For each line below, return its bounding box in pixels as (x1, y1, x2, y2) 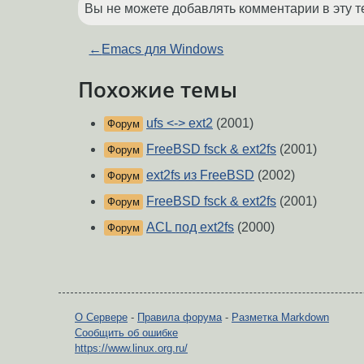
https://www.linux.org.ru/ (75, 342, 188, 355)
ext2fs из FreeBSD (146, 168, 254, 183)
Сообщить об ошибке (75, 327, 178, 340)
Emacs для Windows (102, 41, 224, 56)
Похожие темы (78, 75, 237, 103)
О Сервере (75, 311, 128, 324)
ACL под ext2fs (146, 220, 234, 235)
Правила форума (137, 311, 222, 324)
